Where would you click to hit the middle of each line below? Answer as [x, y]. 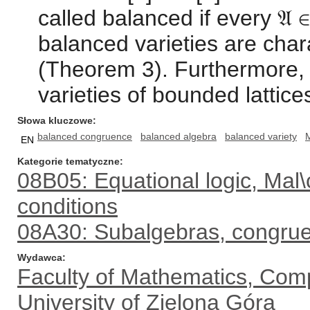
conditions [67, 206]
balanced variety [261, 136]
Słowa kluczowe [55, 120]
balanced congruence [85, 136]
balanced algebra [179, 136]
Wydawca [40, 257]
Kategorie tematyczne [69, 161]
